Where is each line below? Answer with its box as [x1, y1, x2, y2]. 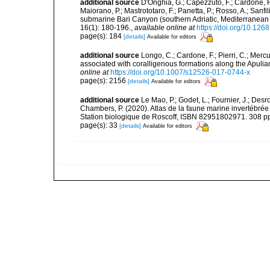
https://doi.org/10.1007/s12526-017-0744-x [110, 67, 250, 77]
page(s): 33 [80, 121, 119, 130]
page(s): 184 [80, 32, 124, 41]
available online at [134, 23, 195, 32]
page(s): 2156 [80, 77, 128, 86]
